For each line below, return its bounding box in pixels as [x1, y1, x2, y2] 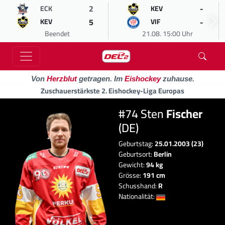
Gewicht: [119, 158, 146, 171]
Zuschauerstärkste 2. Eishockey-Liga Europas [41, 84, 184, 97]
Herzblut [46, 74, 77, 83]
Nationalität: [119, 190, 156, 203]
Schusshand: [119, 179, 158, 192]
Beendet [44, 27, 70, 40]
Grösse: [119, 169, 143, 182]
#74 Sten [119, 102, 166, 125]
